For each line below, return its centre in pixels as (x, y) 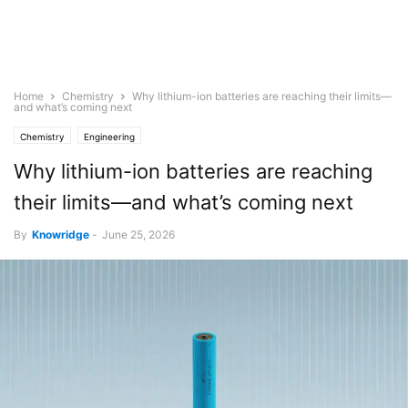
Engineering (109, 137)
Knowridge (61, 235)
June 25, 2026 (138, 235)
